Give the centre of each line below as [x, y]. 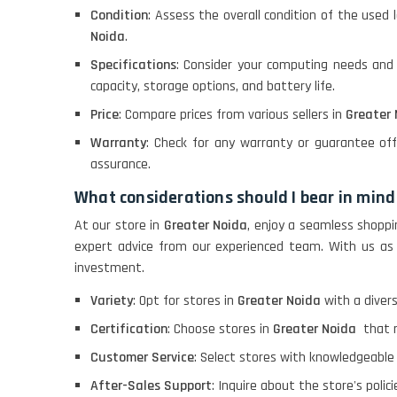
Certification [129, 330]
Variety [112, 301]
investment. [109, 269]
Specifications [133, 66]
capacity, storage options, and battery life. [213, 87]
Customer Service [142, 358]
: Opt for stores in [185, 301]
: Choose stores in [220, 330]
